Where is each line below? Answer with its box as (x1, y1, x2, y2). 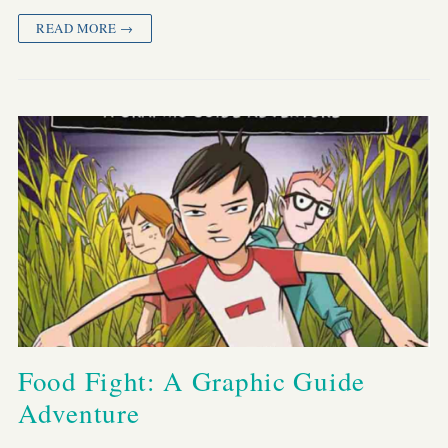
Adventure (18, 394, 140, 431)
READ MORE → (36, 19, 134, 38)
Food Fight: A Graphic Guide (18, 362, 365, 399)
